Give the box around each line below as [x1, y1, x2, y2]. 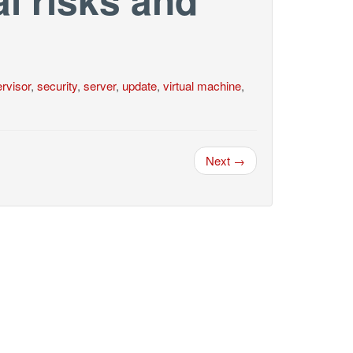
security [36, 77, 77, 94]
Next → [206, 152, 245, 169]
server [83, 77, 116, 94]
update [121, 77, 157, 94]
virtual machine [162, 77, 241, 94]
